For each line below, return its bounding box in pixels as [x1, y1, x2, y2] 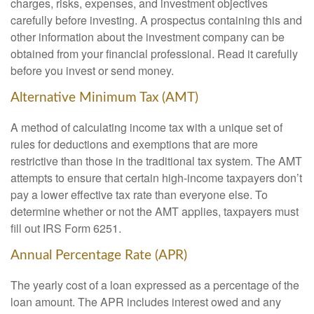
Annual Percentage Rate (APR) [11, 248, 187, 262]
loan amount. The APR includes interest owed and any [11, 293, 281, 310]
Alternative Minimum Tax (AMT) [11, 91, 198, 105]
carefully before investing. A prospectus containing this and [11, 12, 302, 29]
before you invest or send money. [11, 62, 174, 79]
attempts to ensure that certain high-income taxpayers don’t [11, 169, 302, 186]
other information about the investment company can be [11, 29, 285, 46]
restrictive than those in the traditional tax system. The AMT [11, 152, 302, 169]
